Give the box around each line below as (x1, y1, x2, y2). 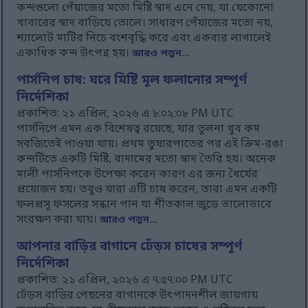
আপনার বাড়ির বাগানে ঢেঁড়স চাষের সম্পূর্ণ (16, 239, 243, 256)
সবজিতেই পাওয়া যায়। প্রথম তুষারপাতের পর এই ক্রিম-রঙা (16, 137, 284, 153)
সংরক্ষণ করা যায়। (16, 212, 100, 228)
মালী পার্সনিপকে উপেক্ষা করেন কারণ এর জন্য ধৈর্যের (16, 167, 258, 183)
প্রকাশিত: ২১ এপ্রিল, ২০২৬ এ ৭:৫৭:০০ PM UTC (16, 273, 234, 289)
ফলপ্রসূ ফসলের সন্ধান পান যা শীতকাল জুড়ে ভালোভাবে (16, 197, 272, 213)
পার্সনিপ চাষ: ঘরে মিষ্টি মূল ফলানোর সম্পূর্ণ (16, 72, 247, 90)
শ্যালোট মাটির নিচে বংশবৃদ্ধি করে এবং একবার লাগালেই (16, 31, 272, 47)
